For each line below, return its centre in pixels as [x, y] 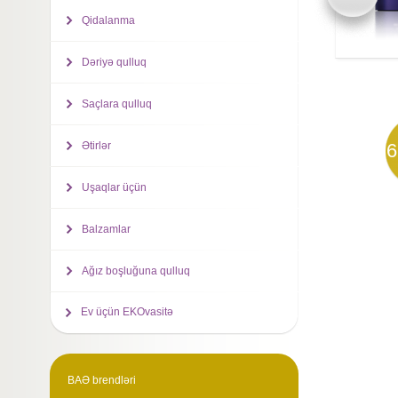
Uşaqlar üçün [114, 187]
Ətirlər [96, 146]
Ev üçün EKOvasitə [127, 312]
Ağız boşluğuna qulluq [135, 271]
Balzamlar [106, 229]
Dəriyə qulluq [114, 62]
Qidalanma [108, 20]
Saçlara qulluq [116, 104]
